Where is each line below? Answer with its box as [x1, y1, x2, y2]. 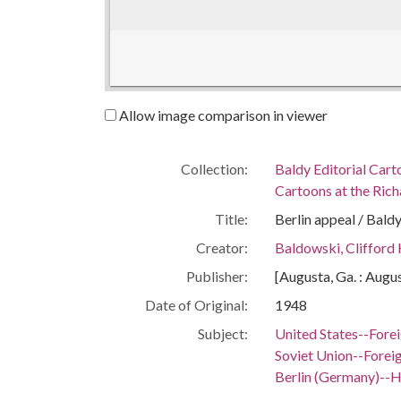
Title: [215, 209, 248, 227]
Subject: [198, 324, 248, 342]
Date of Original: [145, 295, 248, 313]
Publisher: [186, 267, 248, 285]
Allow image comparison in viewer [116, 106, 328, 124]
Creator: [196, 238, 248, 256]
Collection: [181, 159, 248, 177]
